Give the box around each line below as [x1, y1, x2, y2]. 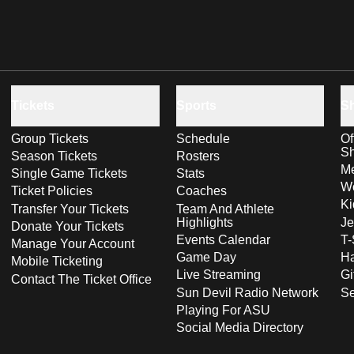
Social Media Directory [175, 321, 303, 335]
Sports [175, 99, 217, 113]
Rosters [175, 149, 220, 163]
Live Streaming [175, 268, 261, 282]
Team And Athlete [175, 201, 274, 216]
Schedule [175, 131, 230, 145]
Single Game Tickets [11, 167, 127, 181]
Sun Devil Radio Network [175, 285, 318, 299]
